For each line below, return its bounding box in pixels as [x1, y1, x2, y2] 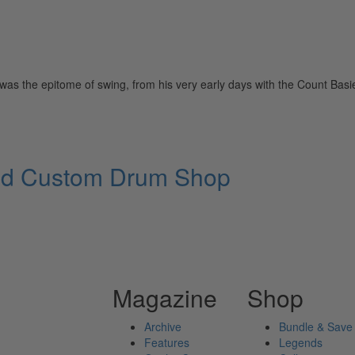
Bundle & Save [279, 319, 353, 335]
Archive [143, 319, 181, 335]
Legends [279, 334, 323, 351]
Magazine [112, 281, 217, 315]
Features [143, 334, 189, 351]
